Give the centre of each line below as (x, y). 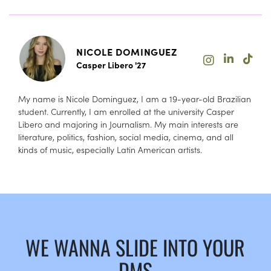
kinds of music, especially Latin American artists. (110, 149)
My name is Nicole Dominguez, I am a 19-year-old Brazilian (135, 98)
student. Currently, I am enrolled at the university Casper (126, 111)
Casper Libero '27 (111, 64)
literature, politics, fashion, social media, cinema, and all (126, 136)
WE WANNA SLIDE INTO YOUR (135, 247)
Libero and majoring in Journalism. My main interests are (128, 124)
